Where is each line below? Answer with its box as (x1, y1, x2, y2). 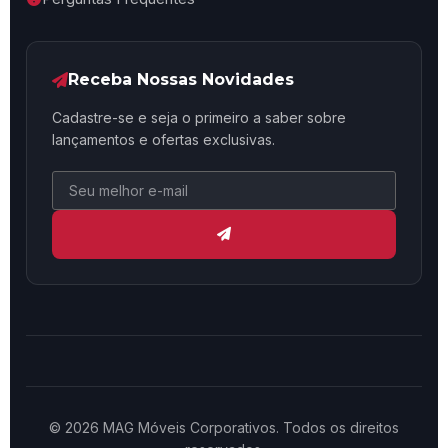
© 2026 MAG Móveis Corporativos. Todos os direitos (49, 419, 399, 436)
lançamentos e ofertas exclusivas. (52, 131, 275, 148)
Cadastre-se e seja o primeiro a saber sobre (52, 109, 346, 126)
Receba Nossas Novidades (68, 70, 294, 89)
